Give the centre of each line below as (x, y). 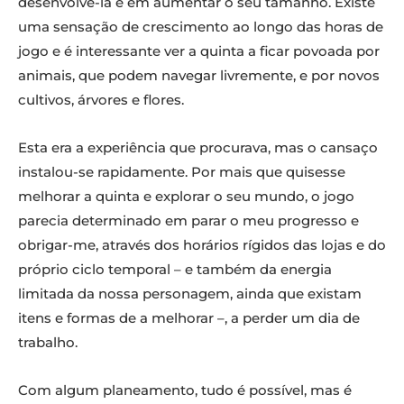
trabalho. (48, 343)
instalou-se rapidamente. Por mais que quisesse (182, 172)
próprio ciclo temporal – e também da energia (175, 270)
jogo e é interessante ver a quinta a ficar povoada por (199, 51)
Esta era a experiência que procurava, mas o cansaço (198, 148)
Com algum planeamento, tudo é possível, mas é (185, 390)
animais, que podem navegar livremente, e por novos (199, 76)
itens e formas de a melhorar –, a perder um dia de (189, 318)
